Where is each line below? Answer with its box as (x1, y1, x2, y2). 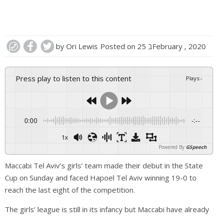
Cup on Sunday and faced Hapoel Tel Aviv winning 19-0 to (5, 173, 197, 182)
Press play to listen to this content (20, 73, 131, 83)
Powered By (159, 144, 184, 150)
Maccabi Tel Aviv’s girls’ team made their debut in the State (5, 161, 203, 170)
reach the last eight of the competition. (5, 185, 135, 195)
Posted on (100, 41, 137, 51)
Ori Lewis (66, 41, 98, 51)
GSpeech (186, 144, 207, 150)
